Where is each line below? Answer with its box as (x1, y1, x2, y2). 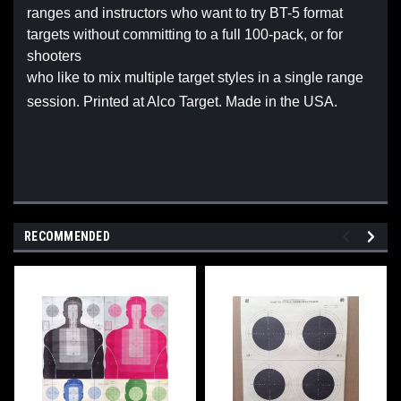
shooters (27, 48, 81, 64)
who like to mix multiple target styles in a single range (27, 70, 363, 86)
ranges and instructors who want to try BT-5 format (27, 5, 343, 21)
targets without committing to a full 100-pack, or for (27, 27, 343, 43)
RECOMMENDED (24, 229, 110, 244)
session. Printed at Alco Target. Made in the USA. (27, 94, 337, 110)
